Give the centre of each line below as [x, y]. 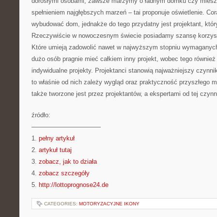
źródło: [41, 115]
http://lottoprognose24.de [74, 185]
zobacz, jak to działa [68, 162]
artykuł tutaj [55, 150]
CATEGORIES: [62, 204]
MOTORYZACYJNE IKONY [109, 204]
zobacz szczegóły [64, 173]
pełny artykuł [57, 138]
